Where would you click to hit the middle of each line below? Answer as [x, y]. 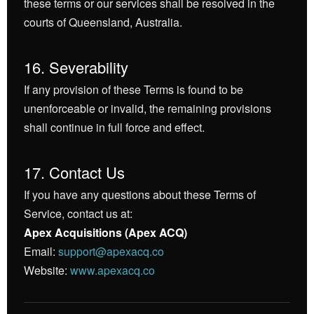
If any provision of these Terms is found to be [134, 89]
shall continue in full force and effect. [114, 127]
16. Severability [76, 67]
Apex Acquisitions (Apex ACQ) [105, 232]
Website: [47, 270]
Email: [41, 251]
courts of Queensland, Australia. [103, 22]
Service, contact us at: [78, 213]
